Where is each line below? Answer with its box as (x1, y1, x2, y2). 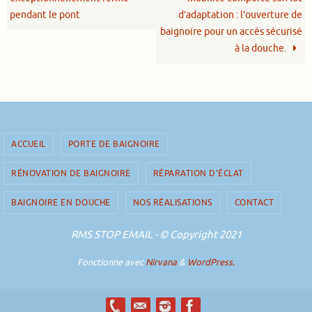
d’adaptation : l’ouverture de (178, 8, 302, 21)
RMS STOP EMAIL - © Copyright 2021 (70, 228, 242, 242)
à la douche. (234, 41, 288, 54)
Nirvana (146, 256, 177, 268)
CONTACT (234, 196, 274, 208)
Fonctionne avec (77, 256, 146, 268)
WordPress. (187, 256, 235, 268)
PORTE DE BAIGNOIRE (68, 138, 160, 150)
